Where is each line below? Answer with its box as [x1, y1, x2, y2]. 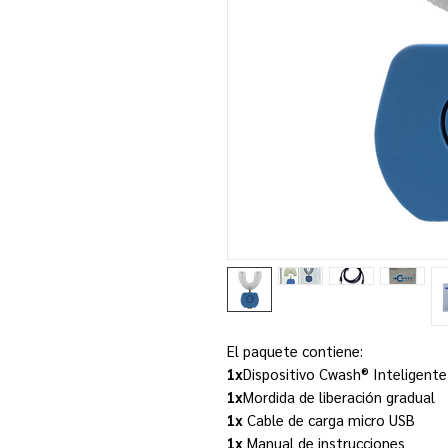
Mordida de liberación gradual [243, 386, 435, 406]
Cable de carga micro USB [243, 409, 415, 429]
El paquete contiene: [227, 340, 363, 360]
